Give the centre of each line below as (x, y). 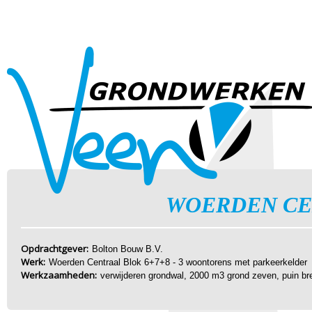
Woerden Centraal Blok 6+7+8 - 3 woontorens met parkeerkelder (178, 262)
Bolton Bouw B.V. (127, 249)
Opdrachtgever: (55, 249)
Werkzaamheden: (59, 275)
